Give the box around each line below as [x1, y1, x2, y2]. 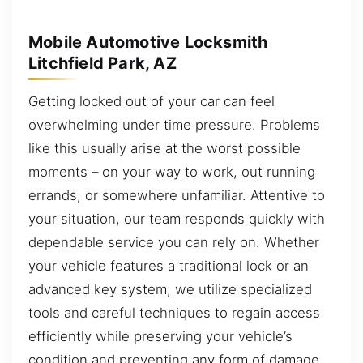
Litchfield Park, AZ [28, 53, 177, 73]
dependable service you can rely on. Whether [28, 234, 319, 251]
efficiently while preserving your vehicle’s [28, 328, 293, 345]
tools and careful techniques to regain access [28, 305, 320, 322]
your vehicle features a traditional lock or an [28, 258, 309, 275]
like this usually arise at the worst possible [28, 140, 301, 157]
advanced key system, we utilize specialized [28, 281, 312, 298]
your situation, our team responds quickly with [28, 211, 325, 228]
